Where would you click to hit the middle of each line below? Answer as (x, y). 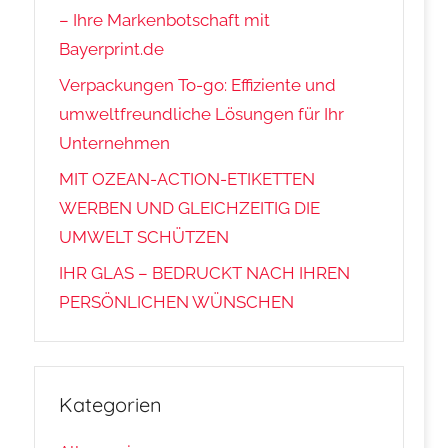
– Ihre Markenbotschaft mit (165, 20)
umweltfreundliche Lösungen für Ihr (202, 114)
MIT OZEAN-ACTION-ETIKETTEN (187, 179)
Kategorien (111, 404)
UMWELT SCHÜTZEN (144, 237)
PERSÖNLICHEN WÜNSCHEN (177, 301)
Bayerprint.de (112, 49)
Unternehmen (115, 143)
